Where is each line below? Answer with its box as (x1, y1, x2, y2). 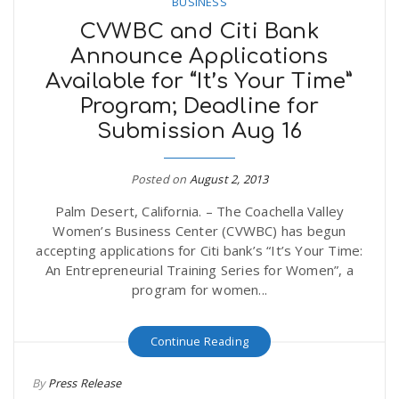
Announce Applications (70, 45, 329, 69)
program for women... (132, 281, 267, 299)
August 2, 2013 (189, 171, 269, 188)
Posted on (130, 171, 190, 188)
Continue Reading (150, 333, 249, 350)
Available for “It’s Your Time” (45, 69, 354, 94)
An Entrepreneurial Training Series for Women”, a (45, 261, 354, 280)
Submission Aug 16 (96, 119, 303, 144)
